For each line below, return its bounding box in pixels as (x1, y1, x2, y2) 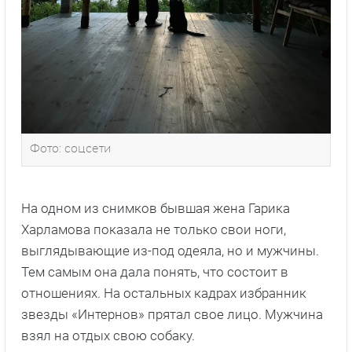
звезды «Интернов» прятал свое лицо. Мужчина (21, 306, 323, 323)
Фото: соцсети (30, 144, 112, 156)
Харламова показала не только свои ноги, (21, 222, 286, 238)
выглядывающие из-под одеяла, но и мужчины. (21, 243, 319, 259)
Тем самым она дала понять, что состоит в (21, 264, 288, 280)
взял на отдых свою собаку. (21, 328, 195, 344)
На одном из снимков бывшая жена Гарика (21, 200, 290, 217)
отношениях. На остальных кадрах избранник (21, 285, 306, 302)
